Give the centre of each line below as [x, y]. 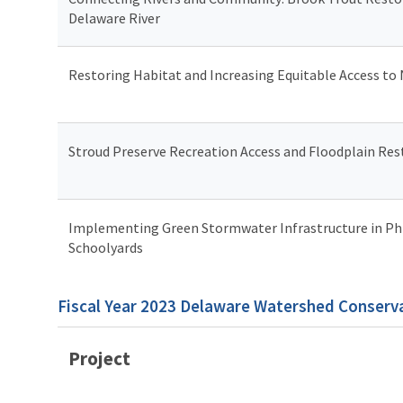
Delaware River [116, 18]
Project [99, 358]
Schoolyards [106, 247]
